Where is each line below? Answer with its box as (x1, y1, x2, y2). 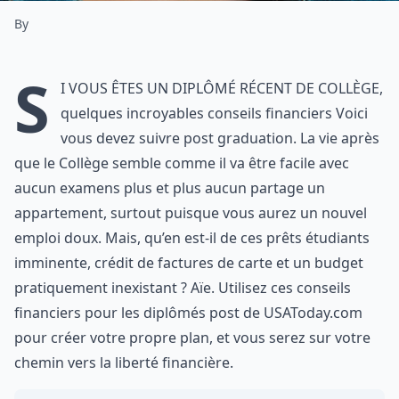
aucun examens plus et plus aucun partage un (14, 178, 325, 198)
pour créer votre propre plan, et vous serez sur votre (14, 328, 370, 347)
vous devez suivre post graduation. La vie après (61, 128, 379, 148)
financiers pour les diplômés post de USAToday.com (14, 303, 362, 322)
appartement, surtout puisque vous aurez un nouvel (14, 203, 367, 223)
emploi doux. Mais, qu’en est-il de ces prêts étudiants (14, 228, 370, 248)
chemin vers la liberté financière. (14, 353, 233, 372)
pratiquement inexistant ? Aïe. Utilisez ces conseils (14, 278, 351, 297)
